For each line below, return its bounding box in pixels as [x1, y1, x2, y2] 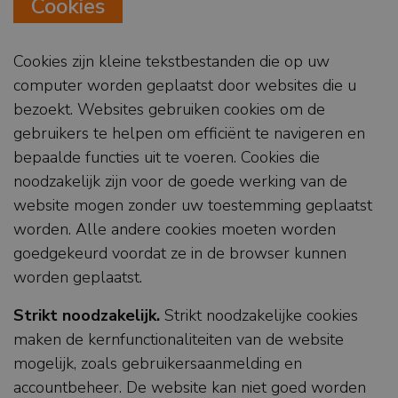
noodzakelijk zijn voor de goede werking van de [13, 171, 347, 193]
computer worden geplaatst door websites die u [13, 75, 356, 97]
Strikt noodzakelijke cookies [160, 305, 358, 327]
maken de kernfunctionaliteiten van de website [13, 329, 344, 351]
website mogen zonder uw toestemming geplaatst [13, 195, 372, 217]
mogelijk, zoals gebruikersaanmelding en [13, 353, 302, 375]
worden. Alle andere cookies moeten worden [13, 219, 336, 241]
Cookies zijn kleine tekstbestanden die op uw [13, 51, 330, 73]
